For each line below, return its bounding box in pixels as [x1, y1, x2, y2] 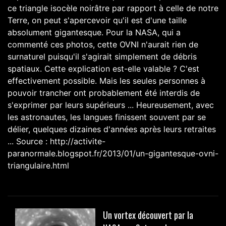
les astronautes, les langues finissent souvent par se [8, 112, 206, 123]
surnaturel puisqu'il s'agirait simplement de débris [8, 51, 197, 62]
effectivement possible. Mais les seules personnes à [8, 76, 205, 86]
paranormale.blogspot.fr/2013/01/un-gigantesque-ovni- [8, 148, 218, 159]
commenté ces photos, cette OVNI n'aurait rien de [8, 39, 198, 50]
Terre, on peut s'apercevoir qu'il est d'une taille [8, 15, 187, 26]
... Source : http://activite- [8, 136, 105, 147]
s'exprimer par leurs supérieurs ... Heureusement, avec [8, 100, 214, 110]
